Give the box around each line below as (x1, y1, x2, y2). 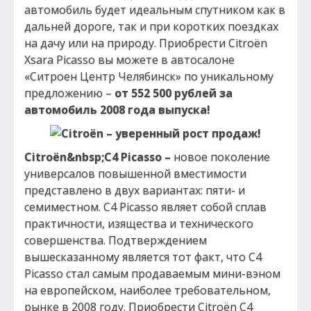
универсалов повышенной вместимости (24, 166, 246, 181)
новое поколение (174, 149, 270, 165)
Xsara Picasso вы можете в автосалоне (24, 52, 235, 67)
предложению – (24, 85, 115, 101)
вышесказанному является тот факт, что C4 (24, 249, 262, 264)
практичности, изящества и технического (24, 216, 253, 231)
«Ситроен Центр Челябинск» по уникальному (24, 69, 274, 84)
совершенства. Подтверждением (24, 233, 207, 248)
